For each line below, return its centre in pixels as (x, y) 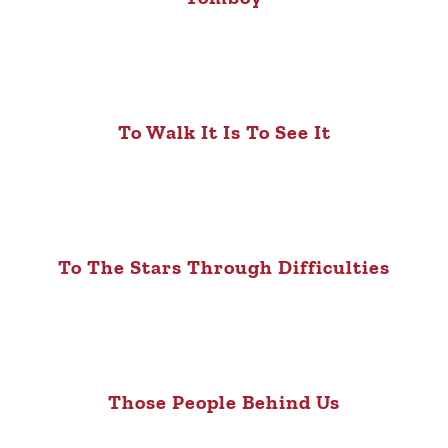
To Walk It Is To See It (224, 131)
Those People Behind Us (224, 401)
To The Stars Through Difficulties (224, 266)
